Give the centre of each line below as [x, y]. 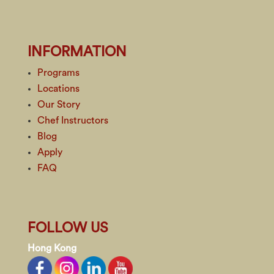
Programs [58, 73]
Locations [58, 89]
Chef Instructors [72, 120]
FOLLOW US [68, 228]
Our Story [58, 105]
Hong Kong [52, 248]
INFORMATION [77, 52]
